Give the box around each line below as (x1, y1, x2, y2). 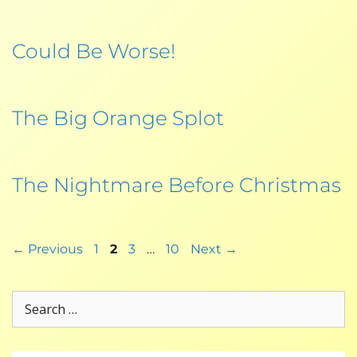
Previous (25, 241, 83, 257)
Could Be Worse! (12, 38, 175, 63)
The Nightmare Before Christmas (12, 172, 341, 197)
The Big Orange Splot (12, 105, 224, 130)
